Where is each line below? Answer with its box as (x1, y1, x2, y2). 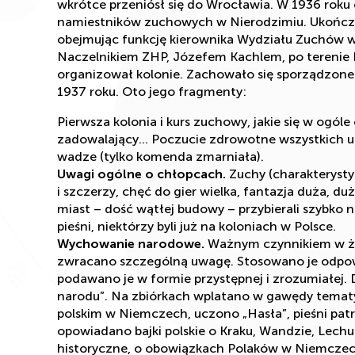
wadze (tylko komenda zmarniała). (57, 148, 264, 164)
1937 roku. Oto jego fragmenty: (57, 83, 246, 99)
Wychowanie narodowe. (57, 235, 204, 251)
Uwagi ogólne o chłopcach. (57, 166, 226, 181)
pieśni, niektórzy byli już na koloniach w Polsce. (57, 218, 336, 234)
